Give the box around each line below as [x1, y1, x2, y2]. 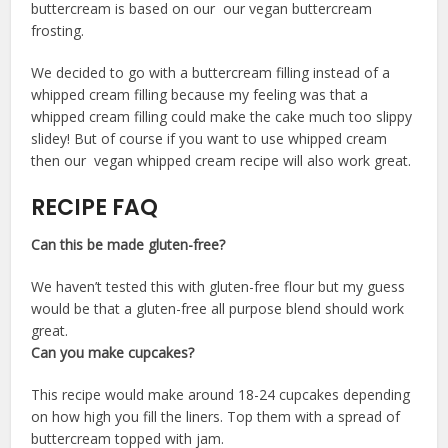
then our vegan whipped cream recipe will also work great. [31, 151, 412, 171]
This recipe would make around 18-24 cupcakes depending [31, 385, 411, 405]
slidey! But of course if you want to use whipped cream [31, 129, 388, 149]
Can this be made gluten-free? [31, 235, 226, 255]
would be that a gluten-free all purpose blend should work [31, 299, 405, 319]
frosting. [31, 21, 85, 41]
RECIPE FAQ [31, 192, 159, 224]
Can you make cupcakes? [31, 343, 195, 363]
